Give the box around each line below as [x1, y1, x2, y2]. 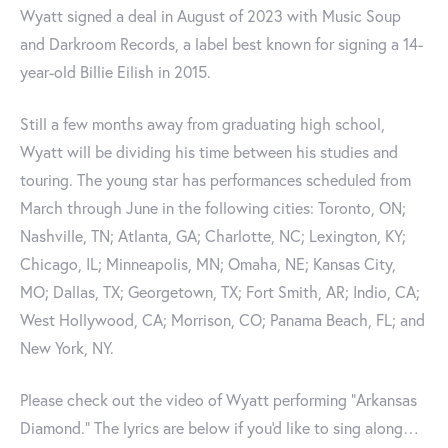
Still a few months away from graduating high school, [20, 113, 385, 135]
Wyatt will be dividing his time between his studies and [20, 141, 398, 163]
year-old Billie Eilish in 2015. [20, 61, 211, 83]
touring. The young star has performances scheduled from [20, 169, 411, 191]
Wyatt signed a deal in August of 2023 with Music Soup [20, 5, 401, 27]
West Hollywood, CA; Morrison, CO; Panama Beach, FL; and [20, 309, 425, 331]
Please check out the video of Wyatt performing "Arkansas [20, 389, 417, 411]
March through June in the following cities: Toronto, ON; [20, 197, 406, 219]
